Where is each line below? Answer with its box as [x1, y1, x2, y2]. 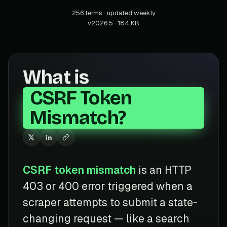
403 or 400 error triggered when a [23, 179, 193, 193]
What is [23, 65, 89, 89]
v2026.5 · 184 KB [88, 18, 139, 27]
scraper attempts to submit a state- [23, 195, 198, 209]
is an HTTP [136, 163, 192, 177]
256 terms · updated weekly [71, 8, 156, 17]
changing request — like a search [23, 211, 190, 225]
